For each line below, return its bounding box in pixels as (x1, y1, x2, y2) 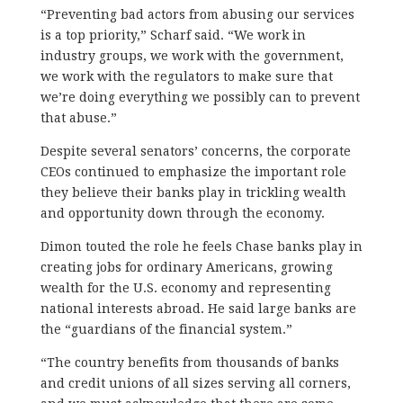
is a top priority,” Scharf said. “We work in (40, 27, 306, 42)
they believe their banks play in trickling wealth (40, 184, 346, 200)
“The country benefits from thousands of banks (40, 354, 339, 370)
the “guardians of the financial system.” (40, 321, 292, 336)
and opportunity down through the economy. (40, 205, 325, 220)
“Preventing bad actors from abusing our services (40, 6, 354, 22)
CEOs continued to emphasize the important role (40, 164, 346, 179)
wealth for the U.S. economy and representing (40, 280, 331, 295)
